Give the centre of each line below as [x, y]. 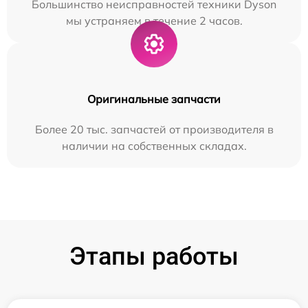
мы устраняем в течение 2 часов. [154, 21]
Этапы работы [154, 257]
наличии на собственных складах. [154, 146]
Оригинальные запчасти [154, 99]
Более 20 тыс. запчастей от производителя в [154, 130]
